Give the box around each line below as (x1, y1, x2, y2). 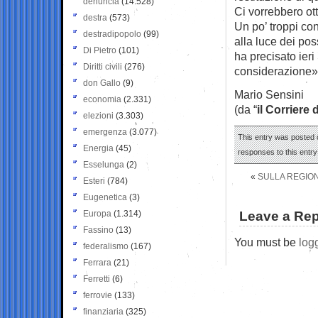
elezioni (83, 110, 114, 121)
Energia (83, 143, 114, 153)
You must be (234, 235, 299, 248)
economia (83, 94, 121, 104)
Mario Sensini (234, 87, 304, 101)
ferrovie (83, 290, 112, 300)
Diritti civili (83, 61, 122, 72)
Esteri (83, 175, 105, 186)
